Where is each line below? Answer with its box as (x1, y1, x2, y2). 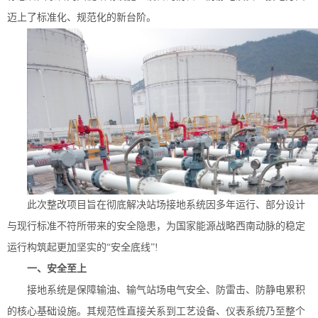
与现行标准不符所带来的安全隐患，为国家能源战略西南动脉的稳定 (7, 220, 305, 231)
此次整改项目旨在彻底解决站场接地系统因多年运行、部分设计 (27, 199, 305, 210)
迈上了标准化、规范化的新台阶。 (7, 11, 156, 23)
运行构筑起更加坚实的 (7, 241, 106, 253)
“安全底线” (106, 241, 155, 253)
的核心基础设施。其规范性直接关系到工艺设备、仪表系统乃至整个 (7, 305, 305, 317)
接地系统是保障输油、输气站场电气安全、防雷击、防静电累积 (27, 284, 305, 295)
